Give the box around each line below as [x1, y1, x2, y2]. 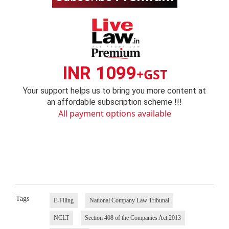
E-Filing [53, 196, 74, 204]
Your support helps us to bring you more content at [23, 86, 206, 96]
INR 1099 [62, 63, 136, 84]
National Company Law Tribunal [89, 196, 169, 204]
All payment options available [58, 108, 171, 120]
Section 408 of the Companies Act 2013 [84, 214, 181, 221]
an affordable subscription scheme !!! [47, 97, 182, 107]
